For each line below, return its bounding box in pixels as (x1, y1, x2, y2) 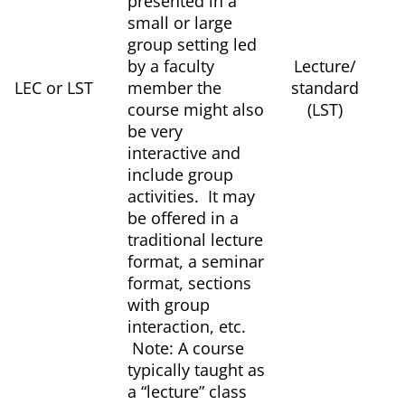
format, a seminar (127, 250, 264, 273)
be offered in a (127, 207, 239, 230)
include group (127, 164, 233, 186)
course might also (127, 99, 264, 121)
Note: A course (127, 337, 244, 360)
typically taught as (127, 359, 265, 381)
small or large (127, 12, 232, 34)
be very (127, 120, 183, 143)
